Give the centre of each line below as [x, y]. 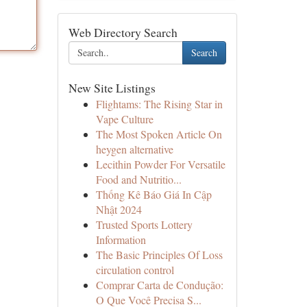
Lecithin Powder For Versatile [160, 164]
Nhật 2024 [119, 209]
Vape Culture [124, 119]
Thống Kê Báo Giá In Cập [153, 194]
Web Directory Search [123, 32]
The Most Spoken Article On [159, 134]
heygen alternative [134, 149]
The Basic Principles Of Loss [159, 255]
